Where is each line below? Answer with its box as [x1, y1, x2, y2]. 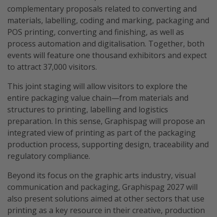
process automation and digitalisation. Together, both [7, 38, 204, 49]
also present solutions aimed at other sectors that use [7, 193, 204, 204]
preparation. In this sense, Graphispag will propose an [7, 116, 205, 126]
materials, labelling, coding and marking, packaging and [7, 15, 209, 26]
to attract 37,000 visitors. [7, 62, 97, 72]
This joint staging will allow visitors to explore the [7, 81, 187, 92]
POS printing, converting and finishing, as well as [7, 27, 184, 37]
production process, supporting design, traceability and [7, 139, 209, 150]
